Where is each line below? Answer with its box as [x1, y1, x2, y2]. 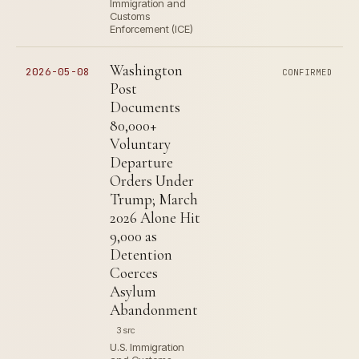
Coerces [110, 264, 158, 282]
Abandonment [110, 301, 198, 319]
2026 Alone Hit [110, 208, 200, 227]
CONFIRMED [282, 67, 333, 78]
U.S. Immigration [110, 341, 184, 353]
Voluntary [110, 135, 171, 153]
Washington [110, 61, 183, 79]
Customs [110, 10, 150, 22]
